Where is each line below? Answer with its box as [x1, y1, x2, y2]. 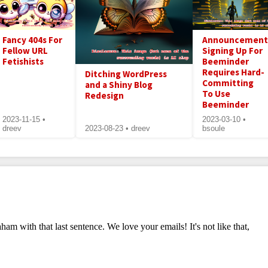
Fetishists [2, 55, 44, 67]
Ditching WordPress [85, 68, 167, 80]
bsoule [202, 123, 225, 133]
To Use [202, 87, 230, 99]
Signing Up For [202, 44, 263, 56]
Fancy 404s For [2, 33, 63, 45]
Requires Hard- [202, 66, 264, 78]
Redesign [85, 89, 124, 101]
